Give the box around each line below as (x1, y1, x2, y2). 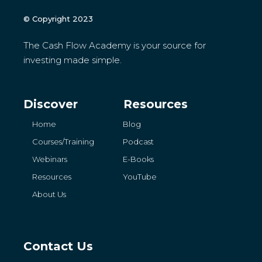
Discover (23, 96, 78, 111)
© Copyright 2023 (23, 13, 94, 23)
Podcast (123, 136, 154, 146)
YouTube (123, 171, 157, 181)
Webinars (32, 154, 68, 164)
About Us (32, 189, 67, 199)
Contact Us (23, 239, 94, 253)
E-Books (123, 154, 154, 164)
